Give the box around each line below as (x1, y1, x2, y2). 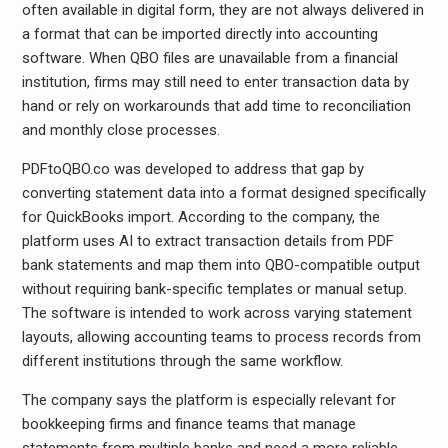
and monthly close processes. (21, 121, 220, 139)
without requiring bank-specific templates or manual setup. (21, 280, 407, 298)
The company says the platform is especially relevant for (21, 391, 396, 409)
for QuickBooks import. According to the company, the (21, 208, 380, 226)
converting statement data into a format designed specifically (21, 184, 426, 202)
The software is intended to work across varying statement (21, 304, 412, 322)
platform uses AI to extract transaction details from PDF (21, 232, 394, 250)
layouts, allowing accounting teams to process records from (21, 328, 421, 346)
